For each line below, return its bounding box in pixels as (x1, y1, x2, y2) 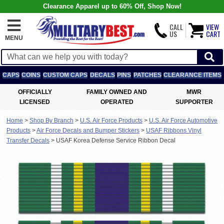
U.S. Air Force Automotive (149, 117, 217, 124)
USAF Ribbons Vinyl (146, 127, 201, 134)
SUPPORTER (175, 98, 213, 105)
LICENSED (19, 98, 50, 105)
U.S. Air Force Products (80, 117, 142, 124)
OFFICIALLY (17, 88, 52, 95)
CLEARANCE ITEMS (163, 71, 222, 78)
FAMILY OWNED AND (86, 88, 147, 95)
